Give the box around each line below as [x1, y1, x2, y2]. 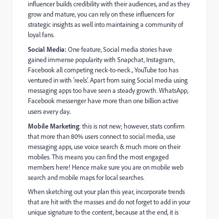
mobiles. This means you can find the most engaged [28, 153, 169, 161]
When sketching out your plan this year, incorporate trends [28, 187, 185, 196]
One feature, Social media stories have [68, 45, 172, 54]
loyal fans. [28, 30, 54, 39]
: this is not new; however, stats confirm [79, 122, 185, 131]
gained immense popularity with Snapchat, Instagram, [28, 55, 175, 64]
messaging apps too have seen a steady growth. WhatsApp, [28, 86, 188, 95]
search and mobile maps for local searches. [28, 173, 144, 182]
